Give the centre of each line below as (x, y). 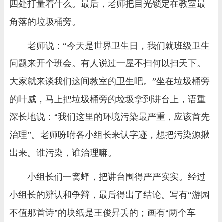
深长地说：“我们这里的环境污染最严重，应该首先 (109, 117)
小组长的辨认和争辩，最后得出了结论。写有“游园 (109, 194)
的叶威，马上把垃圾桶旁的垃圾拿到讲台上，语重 (107, 99)
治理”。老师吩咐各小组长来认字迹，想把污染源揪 (109, 135)
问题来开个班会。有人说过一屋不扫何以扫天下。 (107, 64)
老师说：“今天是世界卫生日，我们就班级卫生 (118, 46)
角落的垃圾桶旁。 (45, 22)
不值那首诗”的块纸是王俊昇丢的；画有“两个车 (102, 212)
